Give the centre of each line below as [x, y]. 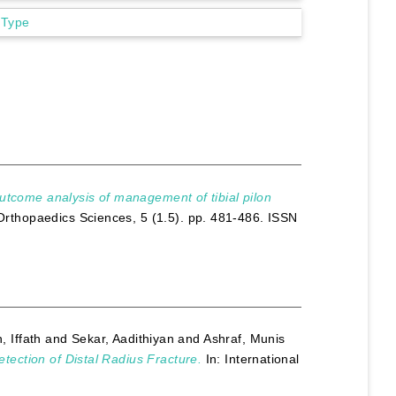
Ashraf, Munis [244, 339]
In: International [251, 359]
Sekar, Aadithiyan [123, 339]
